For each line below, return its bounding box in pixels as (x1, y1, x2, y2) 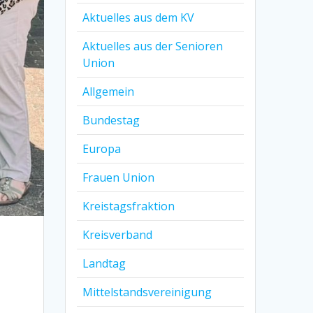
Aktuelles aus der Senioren (82, 38, 224, 54)
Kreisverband (82, 226, 153, 242)
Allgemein (82, 83, 135, 99)
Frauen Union (82, 169, 155, 185)
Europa (82, 140, 122, 156)
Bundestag (82, 112, 140, 128)
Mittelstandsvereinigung (82, 284, 212, 300)
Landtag (82, 255, 126, 271)
